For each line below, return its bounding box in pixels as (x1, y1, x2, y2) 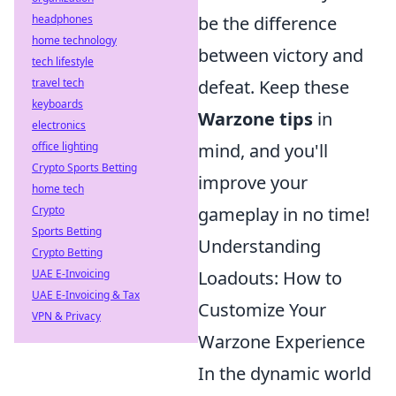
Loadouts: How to (198, 265, 342, 290)
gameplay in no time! (198, 202, 369, 226)
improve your (198, 170, 308, 194)
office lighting (32, 139, 98, 154)
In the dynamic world (198, 361, 371, 385)
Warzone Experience (198, 329, 365, 354)
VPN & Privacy (32, 308, 101, 324)
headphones (32, 11, 93, 27)
